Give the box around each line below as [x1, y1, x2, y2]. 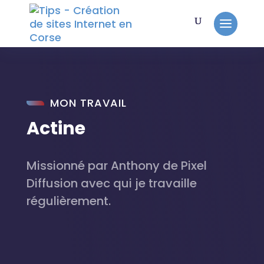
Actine [26, 116, 85, 141]
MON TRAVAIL [49, 95, 127, 110]
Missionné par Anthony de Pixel [26, 157, 207, 174]
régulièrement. [26, 193, 111, 209]
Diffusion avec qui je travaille [26, 175, 197, 192]
